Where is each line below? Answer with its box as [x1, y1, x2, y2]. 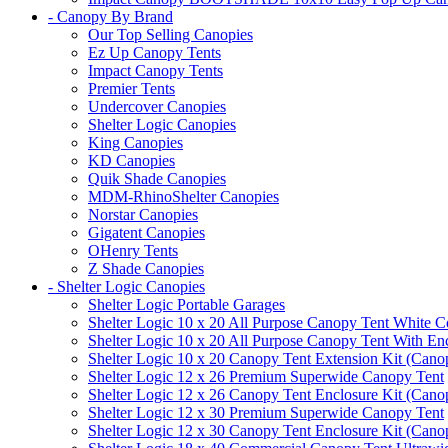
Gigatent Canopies [88, 224, 205, 242]
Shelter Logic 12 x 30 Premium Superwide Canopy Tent [88, 404, 444, 422]
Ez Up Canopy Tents [88, 44, 221, 62]
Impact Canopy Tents [88, 62, 223, 80]
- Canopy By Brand [48, 8, 173, 26]
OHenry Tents [88, 242, 178, 260]
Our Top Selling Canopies [88, 26, 253, 44]
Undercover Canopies [88, 98, 226, 116]
